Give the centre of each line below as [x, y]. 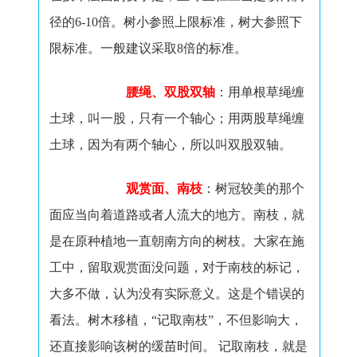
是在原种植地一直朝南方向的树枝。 [151, 241]
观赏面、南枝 [164, 188]
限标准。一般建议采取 [113, 48]
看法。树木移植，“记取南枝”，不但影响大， [176, 320]
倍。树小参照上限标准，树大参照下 [200, 22]
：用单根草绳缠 [259, 92]
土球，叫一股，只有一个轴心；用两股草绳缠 [177, 118]
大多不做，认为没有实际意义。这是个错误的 [177, 294]
